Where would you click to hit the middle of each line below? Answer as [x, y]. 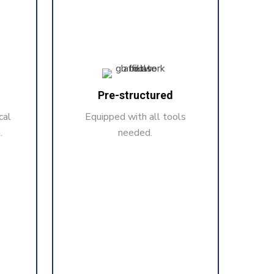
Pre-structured [135, 95]
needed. [135, 133]
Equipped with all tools [135, 117]
